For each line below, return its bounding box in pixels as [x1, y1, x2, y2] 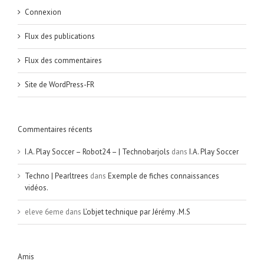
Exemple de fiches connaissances [108, 170, 219, 181]
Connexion [25, 7, 61, 18]
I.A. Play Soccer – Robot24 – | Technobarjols [25, 146, 170, 157]
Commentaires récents [18, 124, 93, 135]
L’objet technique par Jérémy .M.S [83, 206, 190, 217]
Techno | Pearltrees [25, 170, 88, 181]
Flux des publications [25, 31, 95, 42]
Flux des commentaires [25, 55, 102, 66]
